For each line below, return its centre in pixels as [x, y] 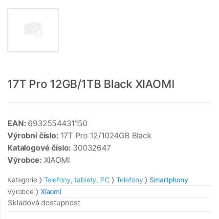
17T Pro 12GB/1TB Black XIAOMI [91, 84]
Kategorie [22, 180]
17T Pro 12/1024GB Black [106, 136]
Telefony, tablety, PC [77, 180]
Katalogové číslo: [40, 148]
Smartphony [169, 180]
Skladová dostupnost [44, 203]
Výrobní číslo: [34, 136]
